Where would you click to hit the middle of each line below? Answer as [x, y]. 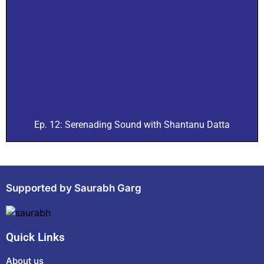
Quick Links [35, 237]
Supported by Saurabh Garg [74, 188]
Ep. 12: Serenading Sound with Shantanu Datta [132, 124]
